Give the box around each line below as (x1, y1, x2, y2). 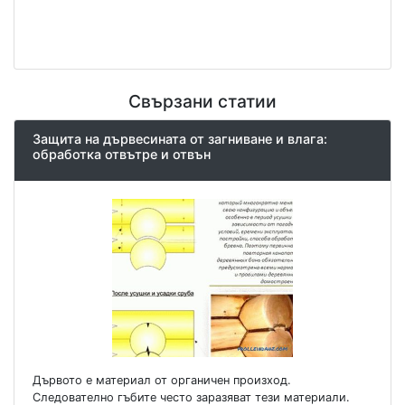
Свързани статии (128, 89, 277, 112)
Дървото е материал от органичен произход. (33, 373, 291, 388)
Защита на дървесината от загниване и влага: (33, 130, 327, 146)
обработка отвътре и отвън (33, 146, 211, 162)
